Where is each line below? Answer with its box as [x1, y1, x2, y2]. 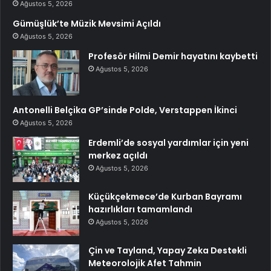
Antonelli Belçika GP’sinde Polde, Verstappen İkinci [13, 103, 237, 116]
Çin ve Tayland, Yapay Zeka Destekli [88, 244, 247, 256]
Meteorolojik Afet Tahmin [88, 256, 201, 269]
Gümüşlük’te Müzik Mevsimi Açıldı [13, 17, 161, 30]
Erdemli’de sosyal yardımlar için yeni [88, 136, 249, 149]
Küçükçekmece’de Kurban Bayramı [88, 190, 242, 203]
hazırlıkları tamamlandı [88, 203, 192, 215]
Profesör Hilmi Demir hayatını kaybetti [88, 50, 258, 62]
